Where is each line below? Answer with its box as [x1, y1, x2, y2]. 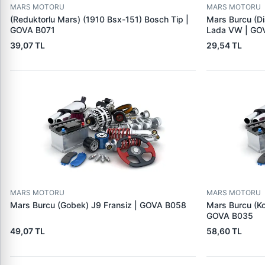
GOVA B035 [206, 211, 253, 221]
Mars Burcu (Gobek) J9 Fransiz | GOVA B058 [10, 200, 186, 210]
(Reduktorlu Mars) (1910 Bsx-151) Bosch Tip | [10, 14, 189, 24]
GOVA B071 [10, 25, 55, 35]
